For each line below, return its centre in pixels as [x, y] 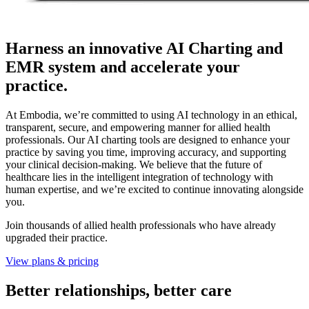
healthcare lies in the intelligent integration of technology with [139, 177]
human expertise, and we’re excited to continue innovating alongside [154, 190]
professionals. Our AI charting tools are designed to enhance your [148, 140]
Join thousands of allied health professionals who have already [141, 226]
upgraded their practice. [57, 238]
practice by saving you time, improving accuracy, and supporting [146, 152]
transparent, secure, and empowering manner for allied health [138, 128]
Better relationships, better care [119, 291]
